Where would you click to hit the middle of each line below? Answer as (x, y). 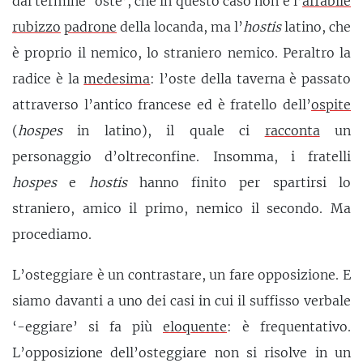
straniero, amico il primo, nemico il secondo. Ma (181, 208)
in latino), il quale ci (164, 130)
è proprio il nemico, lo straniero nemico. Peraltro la (181, 52)
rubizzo (36, 26)
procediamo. (52, 234)
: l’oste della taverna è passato (250, 78)
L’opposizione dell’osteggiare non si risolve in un (181, 352)
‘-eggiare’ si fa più (88, 326)
